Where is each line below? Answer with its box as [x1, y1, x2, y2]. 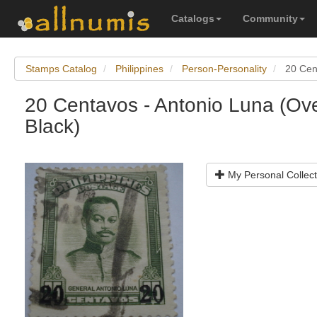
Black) [25, 115, 80, 137]
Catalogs [171, 13, 214, 24]
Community [243, 13, 298, 24]
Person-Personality [182, 63, 267, 74]
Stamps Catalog [25, 63, 97, 74]
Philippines [115, 63, 163, 74]
